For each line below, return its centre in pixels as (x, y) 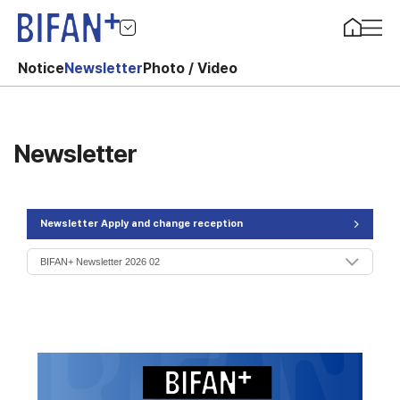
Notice (41, 68)
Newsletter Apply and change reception (142, 224)
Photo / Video (190, 68)
